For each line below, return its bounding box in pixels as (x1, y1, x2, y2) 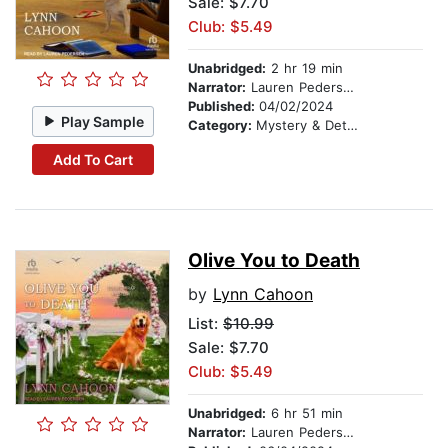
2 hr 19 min (266, 60, 343, 77)
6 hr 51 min (266, 405, 343, 422)
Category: (188, 117, 256, 134)
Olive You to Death (188, 249, 360, 273)
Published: (188, 98, 259, 115)
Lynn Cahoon (213, 284, 313, 305)
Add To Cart (52, 150, 133, 168)
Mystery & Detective (256, 117, 347, 134)
